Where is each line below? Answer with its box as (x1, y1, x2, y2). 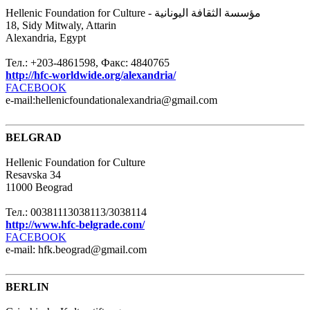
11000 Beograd (6, 181, 73, 193)
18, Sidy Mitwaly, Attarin (6, 19, 116, 31)
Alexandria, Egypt (6, 31, 86, 44)
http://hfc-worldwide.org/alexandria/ (6, 69, 176, 81)
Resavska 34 (6, 168, 61, 181)
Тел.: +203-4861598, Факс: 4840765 (6, 56, 170, 69)
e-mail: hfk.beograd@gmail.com (6, 243, 147, 255)
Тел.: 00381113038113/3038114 (6, 206, 147, 218)
